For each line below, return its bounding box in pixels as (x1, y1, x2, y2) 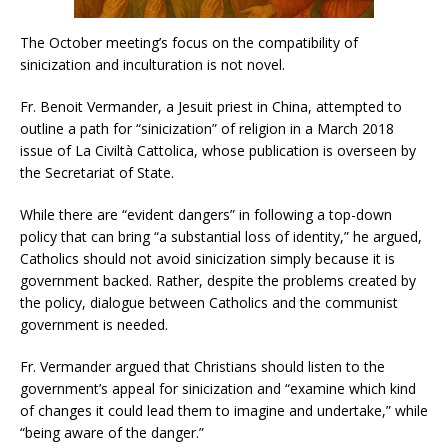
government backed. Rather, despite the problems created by (20, 270, 416, 290)
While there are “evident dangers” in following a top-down (20, 204, 392, 224)
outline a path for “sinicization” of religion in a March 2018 (20, 118, 394, 138)
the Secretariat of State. (20, 162, 174, 182)
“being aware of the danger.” (20, 422, 204, 442)
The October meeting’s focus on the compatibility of (20, 32, 358, 52)
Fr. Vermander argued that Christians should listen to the (20, 356, 385, 376)
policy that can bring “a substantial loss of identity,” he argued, (20, 226, 422, 246)
